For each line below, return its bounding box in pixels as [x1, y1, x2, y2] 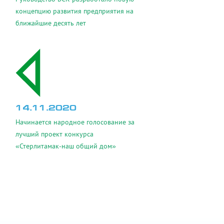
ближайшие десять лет [15, 18, 86, 27]
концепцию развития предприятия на [15, 6, 133, 15]
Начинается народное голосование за [15, 117, 134, 126]
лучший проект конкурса [15, 129, 93, 138]
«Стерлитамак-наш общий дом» [15, 141, 116, 150]
